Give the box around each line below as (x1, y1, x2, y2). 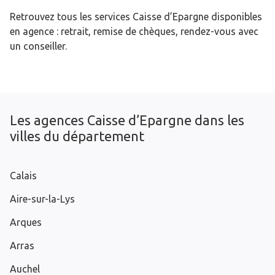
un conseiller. (10, 41, 67, 52)
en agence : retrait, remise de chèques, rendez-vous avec (10, 26, 258, 37)
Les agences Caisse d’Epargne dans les (10, 112, 244, 128)
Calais (10, 170, 37, 182)
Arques (10, 217, 42, 228)
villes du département (10, 128, 144, 144)
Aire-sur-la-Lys (10, 193, 75, 205)
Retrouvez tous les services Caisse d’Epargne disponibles (10, 11, 262, 23)
